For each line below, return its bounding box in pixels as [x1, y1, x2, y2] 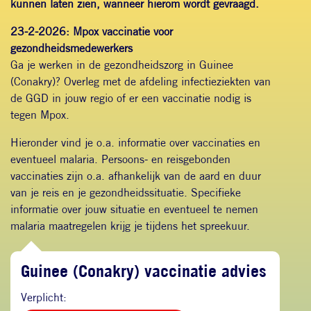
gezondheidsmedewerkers [10, 41, 136, 55]
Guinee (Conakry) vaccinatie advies [21, 260, 267, 280]
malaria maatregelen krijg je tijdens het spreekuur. [10, 219, 250, 233]
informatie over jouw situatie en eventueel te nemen [10, 202, 258, 216]
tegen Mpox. [10, 108, 69, 121]
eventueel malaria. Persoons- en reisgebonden [10, 152, 230, 166]
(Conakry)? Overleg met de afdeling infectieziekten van [10, 74, 271, 88]
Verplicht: [21, 291, 67, 305]
